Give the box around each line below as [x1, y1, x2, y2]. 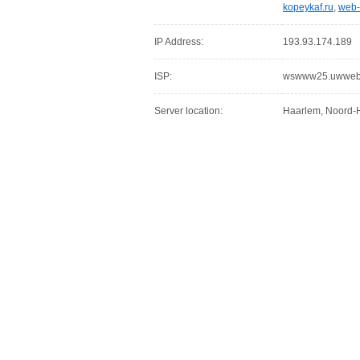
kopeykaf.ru [283, 2, 333, 13]
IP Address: [154, 36, 203, 47]
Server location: [154, 105, 223, 117]
